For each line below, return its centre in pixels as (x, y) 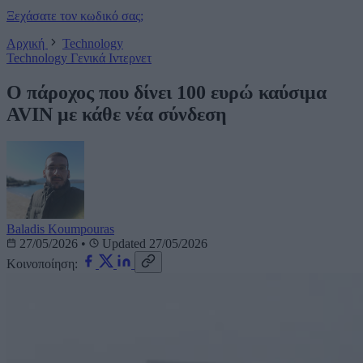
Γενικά (90, 58)
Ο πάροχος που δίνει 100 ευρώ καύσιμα (167, 92)
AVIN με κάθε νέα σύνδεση (117, 114)
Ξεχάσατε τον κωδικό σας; (75, 15)
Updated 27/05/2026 (153, 244)
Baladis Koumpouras (60, 229)
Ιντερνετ (130, 58)
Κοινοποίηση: (42, 264)
